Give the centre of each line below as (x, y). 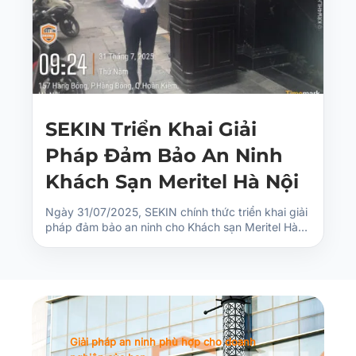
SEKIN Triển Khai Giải (151, 129)
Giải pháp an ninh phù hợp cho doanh (163, 341)
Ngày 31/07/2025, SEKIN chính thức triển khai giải (176, 211)
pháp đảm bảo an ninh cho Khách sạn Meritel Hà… (176, 226)
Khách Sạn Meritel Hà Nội (172, 181)
